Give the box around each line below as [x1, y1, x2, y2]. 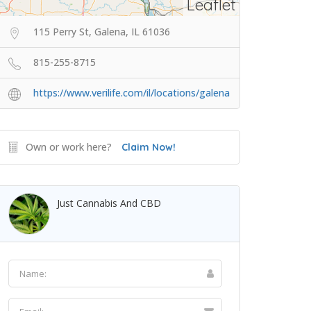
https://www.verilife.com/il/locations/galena [33, 86, 230, 99]
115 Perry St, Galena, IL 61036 [33, 25, 170, 38]
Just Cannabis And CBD [57, 196, 161, 210]
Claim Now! [121, 141, 176, 153]
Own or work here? [26, 140, 112, 153]
